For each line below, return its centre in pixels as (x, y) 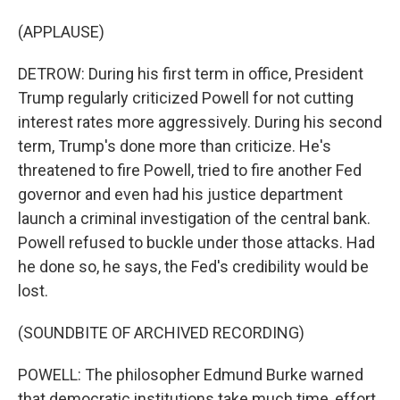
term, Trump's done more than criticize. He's (175, 146)
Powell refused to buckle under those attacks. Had (196, 243)
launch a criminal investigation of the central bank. (194, 219)
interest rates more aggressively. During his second (200, 122)
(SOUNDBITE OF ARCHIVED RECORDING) (161, 333)
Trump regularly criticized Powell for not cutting (186, 98)
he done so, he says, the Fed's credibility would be (193, 267)
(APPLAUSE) (61, 32)
